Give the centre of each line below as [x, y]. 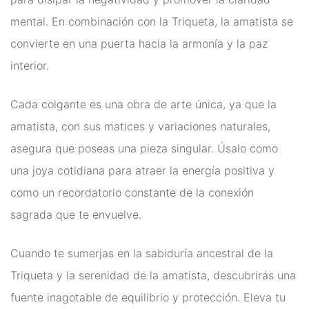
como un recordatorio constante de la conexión [132, 192]
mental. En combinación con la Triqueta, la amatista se [152, 21]
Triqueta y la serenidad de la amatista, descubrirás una [153, 275]
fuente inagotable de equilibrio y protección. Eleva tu [148, 297]
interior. [30, 66]
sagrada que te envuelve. [76, 215]
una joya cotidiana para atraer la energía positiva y [142, 170]
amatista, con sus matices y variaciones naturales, [140, 126]
